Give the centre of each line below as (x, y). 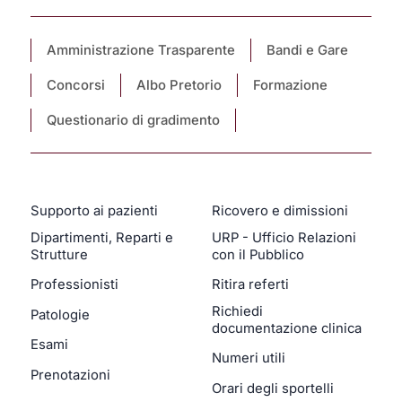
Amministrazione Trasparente (141, 50)
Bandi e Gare (308, 50)
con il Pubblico (258, 254)
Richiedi (237, 311)
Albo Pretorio (179, 85)
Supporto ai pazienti (95, 211)
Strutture (60, 254)
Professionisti (75, 285)
